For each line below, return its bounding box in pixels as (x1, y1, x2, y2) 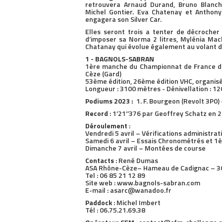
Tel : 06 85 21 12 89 (85, 169, 145, 180)
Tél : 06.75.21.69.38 (85, 204, 145, 215)
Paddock (85, 197, 113, 208)
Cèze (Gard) (85, 68, 121, 79)
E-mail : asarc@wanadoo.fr (85, 184, 171, 195)
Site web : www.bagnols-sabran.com (85, 177, 200, 188)
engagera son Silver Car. (85, 13, 162, 24)
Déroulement (85, 120, 129, 131)
